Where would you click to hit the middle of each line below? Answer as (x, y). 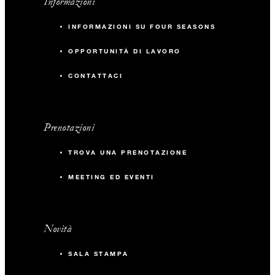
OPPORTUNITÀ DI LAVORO (125, 52)
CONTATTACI (96, 76)
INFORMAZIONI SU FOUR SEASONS (142, 27)
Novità (58, 229)
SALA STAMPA (99, 254)
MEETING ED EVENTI (111, 177)
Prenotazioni (69, 128)
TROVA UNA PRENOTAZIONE (128, 153)
